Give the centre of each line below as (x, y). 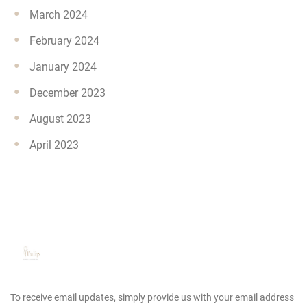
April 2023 (54, 145)
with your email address (243, 298)
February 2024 (64, 41)
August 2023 (60, 119)
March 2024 (59, 15)
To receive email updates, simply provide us (101, 298)
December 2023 (67, 93)
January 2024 (63, 67)
